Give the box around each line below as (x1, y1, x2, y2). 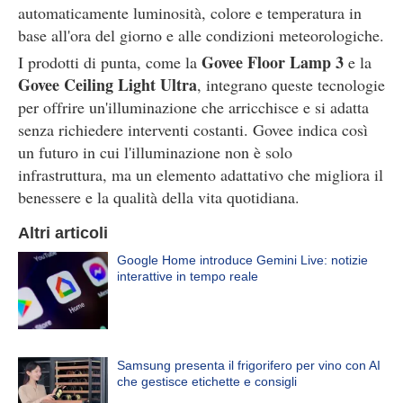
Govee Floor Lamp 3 (201, 50, 344, 74)
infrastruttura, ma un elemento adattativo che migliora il (18, 164, 383, 185)
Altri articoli (18, 224, 108, 242)
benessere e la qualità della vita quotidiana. (18, 186, 300, 208)
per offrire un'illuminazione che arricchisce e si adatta (18, 96, 369, 118)
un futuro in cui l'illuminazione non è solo (18, 141, 292, 163)
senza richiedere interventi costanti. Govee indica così (18, 119, 368, 140)
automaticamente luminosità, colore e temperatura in (18, 2, 362, 23)
